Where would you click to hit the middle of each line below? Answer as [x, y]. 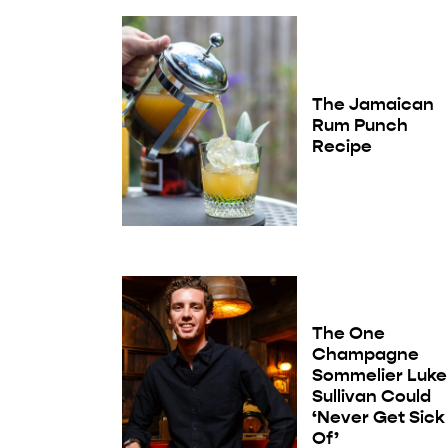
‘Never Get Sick [379, 417]
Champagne [366, 354]
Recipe [342, 146]
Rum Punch [360, 125]
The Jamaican [373, 104]
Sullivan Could [372, 396]
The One [349, 333]
